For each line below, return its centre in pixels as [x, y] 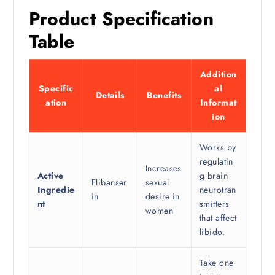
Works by [218, 148]
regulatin [216, 162]
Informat [218, 103]
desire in [162, 197]
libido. [212, 232]
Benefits [164, 95]
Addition [218, 75]
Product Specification [121, 19]
